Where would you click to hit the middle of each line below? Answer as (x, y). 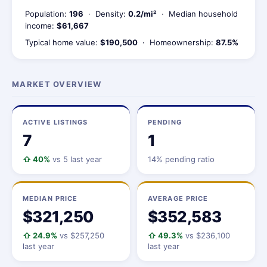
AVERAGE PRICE (178, 198)
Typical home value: (63, 42)
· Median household (197, 14)
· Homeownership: (177, 42)
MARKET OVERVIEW (57, 84)
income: (41, 26)
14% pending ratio (181, 159)
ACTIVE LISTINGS (55, 122)
